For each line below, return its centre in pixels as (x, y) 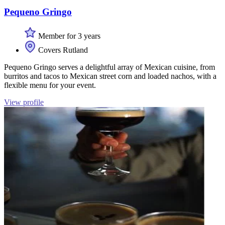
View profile (24, 102)
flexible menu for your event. (50, 85)
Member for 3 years (68, 36)
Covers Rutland (62, 50)
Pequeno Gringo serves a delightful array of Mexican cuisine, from (109, 67)
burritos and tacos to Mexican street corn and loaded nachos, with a (110, 76)
